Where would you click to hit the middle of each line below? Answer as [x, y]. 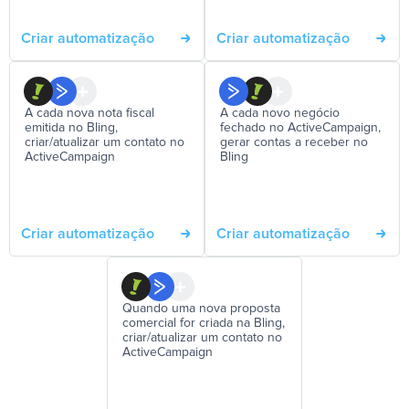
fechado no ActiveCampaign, [300, 128]
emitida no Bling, [71, 128]
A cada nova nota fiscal [89, 114]
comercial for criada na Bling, [204, 324]
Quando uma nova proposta [201, 309]
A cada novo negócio [280, 114]
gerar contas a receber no [294, 143]
